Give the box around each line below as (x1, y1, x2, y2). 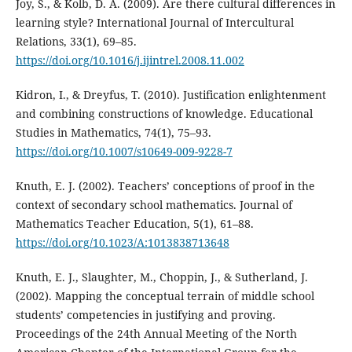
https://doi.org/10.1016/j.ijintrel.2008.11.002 (15, 52, 244, 68)
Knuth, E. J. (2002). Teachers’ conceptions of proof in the (15, 178, 315, 193)
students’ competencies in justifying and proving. (15, 306, 276, 322)
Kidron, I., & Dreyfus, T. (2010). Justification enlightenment (15, 86, 326, 102)
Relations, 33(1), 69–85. (15, 33, 137, 49)
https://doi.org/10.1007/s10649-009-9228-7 (15, 143, 233, 159)
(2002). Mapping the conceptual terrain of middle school (15, 288, 314, 303)
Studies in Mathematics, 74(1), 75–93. (15, 124, 211, 140)
